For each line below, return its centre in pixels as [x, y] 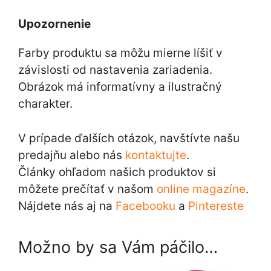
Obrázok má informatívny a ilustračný [120, 87]
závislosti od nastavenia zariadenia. [115, 70]
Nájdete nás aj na [67, 206]
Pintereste [216, 206]
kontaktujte [156, 155]
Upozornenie [54, 24]
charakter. [45, 104]
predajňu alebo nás [72, 155]
